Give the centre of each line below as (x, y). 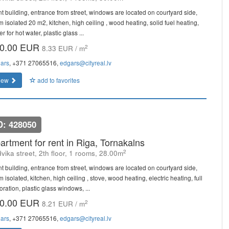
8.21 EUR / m (63, 204)
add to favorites (58, 80)
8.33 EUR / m (63, 48)
